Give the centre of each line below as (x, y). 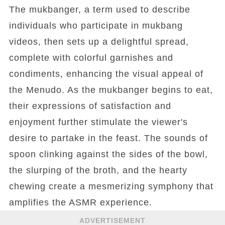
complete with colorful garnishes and (91, 58)
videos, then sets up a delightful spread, (99, 42)
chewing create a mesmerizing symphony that (111, 186)
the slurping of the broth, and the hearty (98, 170)
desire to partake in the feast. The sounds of (108, 138)
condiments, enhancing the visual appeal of (106, 74)
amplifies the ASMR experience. (80, 202)
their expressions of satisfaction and (90, 106)
